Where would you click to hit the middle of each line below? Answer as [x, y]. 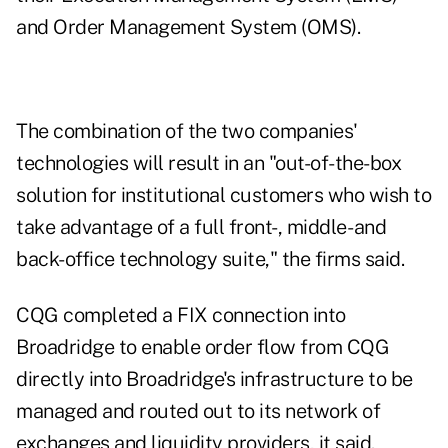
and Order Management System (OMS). [188, 27]
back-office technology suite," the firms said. [210, 259]
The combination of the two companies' [187, 131]
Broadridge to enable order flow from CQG [202, 347]
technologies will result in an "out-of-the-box [208, 163]
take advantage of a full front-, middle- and [201, 227]
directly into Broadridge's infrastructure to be [214, 379]
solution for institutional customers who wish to [223, 195]
